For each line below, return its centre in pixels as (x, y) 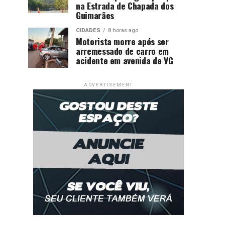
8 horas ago (123, 30)
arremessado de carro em (122, 51)
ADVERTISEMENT (108, 85)
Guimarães (95, 15)
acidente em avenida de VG (125, 60)
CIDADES (88, 30)
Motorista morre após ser (122, 41)
